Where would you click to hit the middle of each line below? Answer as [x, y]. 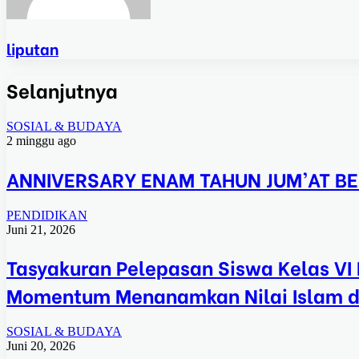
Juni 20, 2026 [41, 346]
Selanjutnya [62, 89]
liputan [32, 48]
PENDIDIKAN [47, 215]
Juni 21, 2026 [41, 229]
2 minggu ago [41, 140]
